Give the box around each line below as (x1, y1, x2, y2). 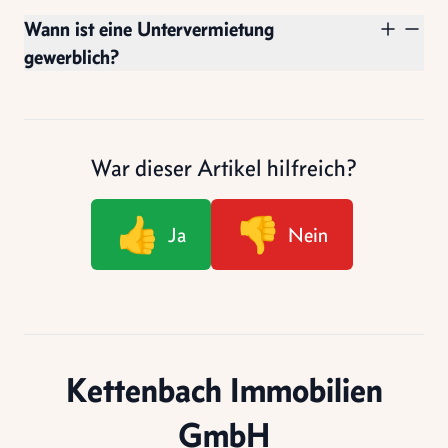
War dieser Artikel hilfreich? (91, 153, 357, 182)
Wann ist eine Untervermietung (24, 16, 274, 41)
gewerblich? (24, 44, 119, 69)
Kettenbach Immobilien (65, 368, 383, 411)
